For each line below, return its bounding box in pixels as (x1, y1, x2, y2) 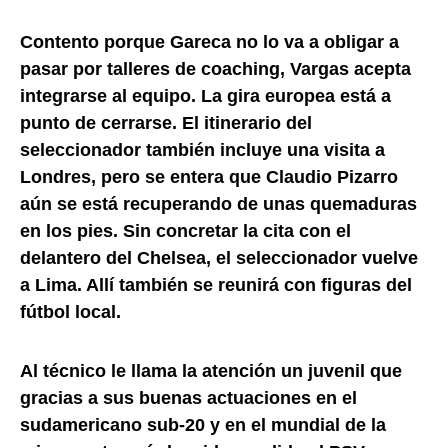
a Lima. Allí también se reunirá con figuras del (20, 274, 412, 295)
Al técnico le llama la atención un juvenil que (20, 360, 402, 381)
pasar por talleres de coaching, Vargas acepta (20, 58, 411, 79)
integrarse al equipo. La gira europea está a (20, 85, 391, 106)
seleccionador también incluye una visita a (20, 139, 385, 160)
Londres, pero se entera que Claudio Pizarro (20, 166, 398, 187)
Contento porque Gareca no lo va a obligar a (20, 31, 399, 52)
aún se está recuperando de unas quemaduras (20, 193, 417, 214)
